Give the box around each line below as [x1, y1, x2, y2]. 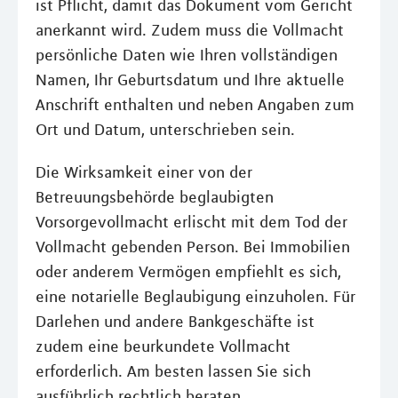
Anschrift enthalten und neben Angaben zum [36, 95, 354, 115]
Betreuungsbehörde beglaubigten [36, 187, 274, 207]
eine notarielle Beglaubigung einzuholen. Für [36, 287, 355, 306]
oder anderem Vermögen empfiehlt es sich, [36, 262, 341, 282]
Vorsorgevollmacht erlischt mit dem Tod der [36, 212, 347, 232]
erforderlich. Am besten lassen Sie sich [36, 362, 311, 381]
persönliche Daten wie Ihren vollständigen [36, 45, 338, 65]
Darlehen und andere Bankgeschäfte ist [36, 312, 314, 331]
